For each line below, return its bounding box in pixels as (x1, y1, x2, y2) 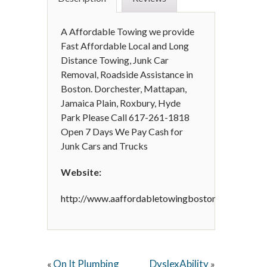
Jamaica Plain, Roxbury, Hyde (61, 97, 181, 108)
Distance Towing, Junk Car (61, 54, 169, 66)
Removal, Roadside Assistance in (61, 69, 193, 80)
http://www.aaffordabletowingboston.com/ (61, 193, 240, 204)
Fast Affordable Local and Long (61, 40, 189, 51)
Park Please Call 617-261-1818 (61, 111, 190, 123)
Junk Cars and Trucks (61, 140, 148, 151)
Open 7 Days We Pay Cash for (61, 126, 183, 137)
